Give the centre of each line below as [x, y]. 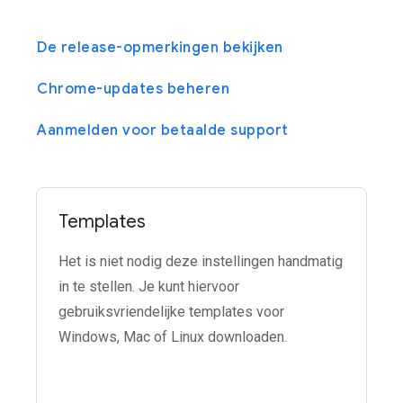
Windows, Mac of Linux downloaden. [173, 337]
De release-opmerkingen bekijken [160, 48]
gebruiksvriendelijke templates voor [171, 312]
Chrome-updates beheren [133, 89]
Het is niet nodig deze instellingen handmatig [201, 261]
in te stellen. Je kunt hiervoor [149, 287]
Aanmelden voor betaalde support [163, 130]
